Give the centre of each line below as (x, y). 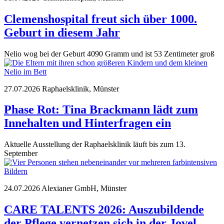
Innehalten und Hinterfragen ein (87, 123)
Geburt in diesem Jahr (62, 32)
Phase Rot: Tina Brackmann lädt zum (101, 110)
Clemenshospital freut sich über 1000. (100, 19)
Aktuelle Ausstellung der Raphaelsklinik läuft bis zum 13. (95, 144)
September (21, 153)
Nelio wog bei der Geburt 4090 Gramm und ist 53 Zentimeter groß (109, 53)
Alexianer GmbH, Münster (84, 188)
